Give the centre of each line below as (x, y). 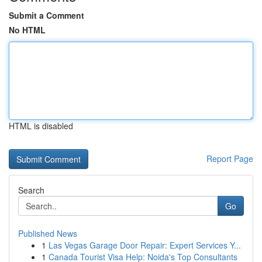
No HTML (27, 30)
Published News (48, 233)
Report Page (230, 158)
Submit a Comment (46, 15)
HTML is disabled (41, 126)
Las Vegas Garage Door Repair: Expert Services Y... (145, 245)
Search (31, 190)
